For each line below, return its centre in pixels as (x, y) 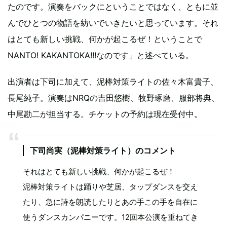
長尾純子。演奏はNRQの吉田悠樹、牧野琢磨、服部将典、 (113, 98)
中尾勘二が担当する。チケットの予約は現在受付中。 (105, 114)
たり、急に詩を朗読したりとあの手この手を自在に (110, 202)
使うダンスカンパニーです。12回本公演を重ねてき (110, 217)
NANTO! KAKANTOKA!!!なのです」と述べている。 (101, 55)
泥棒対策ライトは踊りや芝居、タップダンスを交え (110, 187)
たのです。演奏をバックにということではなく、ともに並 (113, 7)
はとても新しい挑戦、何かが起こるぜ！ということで (105, 39)
